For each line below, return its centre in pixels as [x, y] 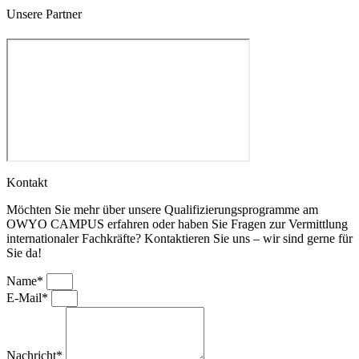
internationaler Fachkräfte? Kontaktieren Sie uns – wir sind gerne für [179, 239]
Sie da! [24, 253]
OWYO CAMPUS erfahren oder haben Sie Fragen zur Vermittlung [177, 224]
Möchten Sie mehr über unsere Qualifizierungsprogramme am [162, 210]
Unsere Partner [44, 14]
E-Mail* [29, 298]
